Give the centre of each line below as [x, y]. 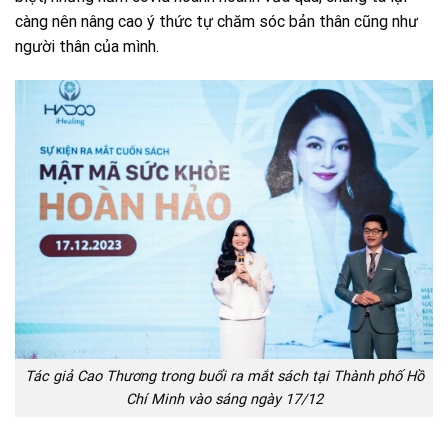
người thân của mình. [87, 47]
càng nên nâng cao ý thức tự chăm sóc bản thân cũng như [216, 22]
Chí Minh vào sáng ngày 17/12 [224, 400]
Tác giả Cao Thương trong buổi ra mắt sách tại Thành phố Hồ [224, 377]
